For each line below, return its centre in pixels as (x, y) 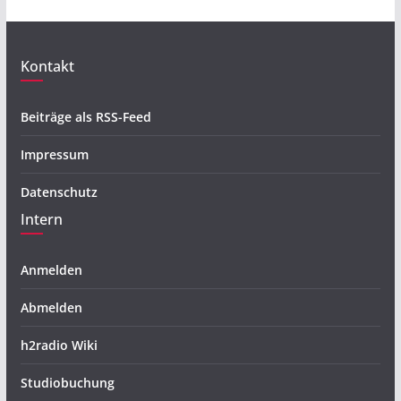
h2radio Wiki (59, 345)
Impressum (54, 154)
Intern (41, 219)
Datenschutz (59, 192)
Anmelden (51, 270)
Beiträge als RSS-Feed (85, 117)
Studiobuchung (67, 383)
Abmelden (51, 307)
